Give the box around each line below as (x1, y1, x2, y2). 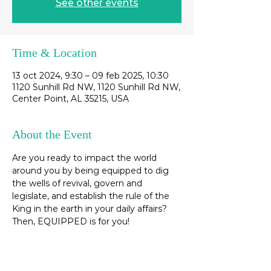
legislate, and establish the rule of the (12, 191, 172, 201)
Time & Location (12, 46, 97, 59)
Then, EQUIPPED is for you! (12, 216, 132, 227)
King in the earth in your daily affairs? (12, 203, 169, 214)
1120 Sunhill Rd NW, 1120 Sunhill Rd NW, (12, 82, 180, 93)
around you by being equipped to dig (12, 165, 171, 176)
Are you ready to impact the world (12, 152, 159, 163)
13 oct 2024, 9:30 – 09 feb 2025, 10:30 (12, 70, 169, 81)
